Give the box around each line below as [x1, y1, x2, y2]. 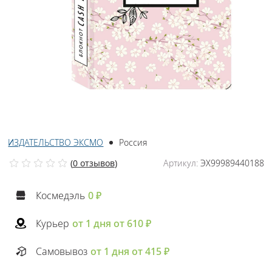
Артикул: [163, 157, 198, 169]
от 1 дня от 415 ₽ [90, 245, 170, 259]
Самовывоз [36, 245, 88, 259]
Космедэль [36, 189, 86, 203]
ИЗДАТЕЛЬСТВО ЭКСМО [8, 137, 104, 149]
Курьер [36, 217, 70, 231]
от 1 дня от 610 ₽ [72, 217, 152, 231]
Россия [119, 137, 148, 149]
